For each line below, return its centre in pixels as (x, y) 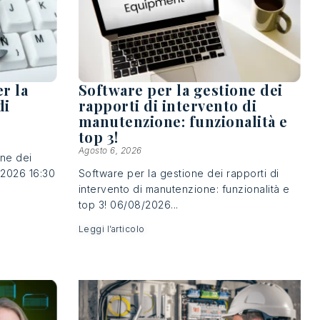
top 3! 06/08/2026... (128, 205)
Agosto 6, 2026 (110, 151)
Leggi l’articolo (111, 229)
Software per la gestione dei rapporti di (179, 174)
